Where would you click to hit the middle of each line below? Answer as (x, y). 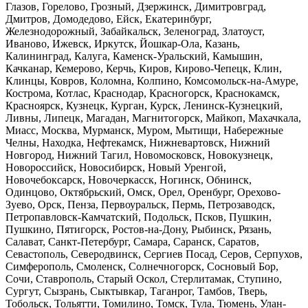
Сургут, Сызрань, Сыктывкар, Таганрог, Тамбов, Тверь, (136, 291)
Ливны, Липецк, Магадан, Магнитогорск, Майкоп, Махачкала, (153, 118)
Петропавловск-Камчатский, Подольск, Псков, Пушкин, (139, 217)
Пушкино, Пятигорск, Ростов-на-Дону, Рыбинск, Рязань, (139, 230)
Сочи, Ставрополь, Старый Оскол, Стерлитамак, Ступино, (144, 279)
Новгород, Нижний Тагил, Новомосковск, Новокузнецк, (139, 155)
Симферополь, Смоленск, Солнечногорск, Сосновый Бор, (142, 267)
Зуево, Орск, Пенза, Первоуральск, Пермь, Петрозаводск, (140, 205)
